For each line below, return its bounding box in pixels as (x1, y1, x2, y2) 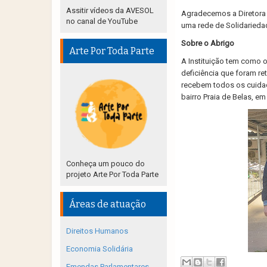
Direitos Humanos (66, 226, 128, 235)
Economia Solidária (66, 244, 133, 253)
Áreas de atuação (69, 198, 146, 210)
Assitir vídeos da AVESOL (66, 6, 154, 15)
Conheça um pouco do (66, 159, 145, 168)
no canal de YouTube (66, 17, 138, 26)
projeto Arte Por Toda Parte (66, 170, 159, 179)
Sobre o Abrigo (181, 39, 234, 48)
